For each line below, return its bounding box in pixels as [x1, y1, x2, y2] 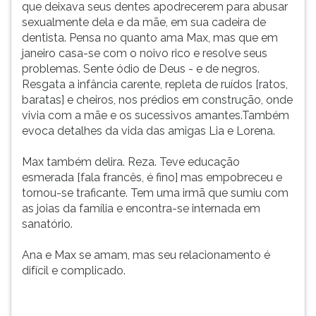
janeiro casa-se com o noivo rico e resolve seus [22, 47, 267, 60]
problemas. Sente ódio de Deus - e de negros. [22, 62, 260, 75]
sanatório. [22, 217, 73, 231]
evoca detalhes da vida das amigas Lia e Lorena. [22, 124, 275, 138]
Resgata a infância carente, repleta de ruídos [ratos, [22, 78, 288, 91]
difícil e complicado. [22, 264, 126, 277]
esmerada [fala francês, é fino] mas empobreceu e [22, 171, 282, 184]
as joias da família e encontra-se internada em [22, 202, 260, 215]
